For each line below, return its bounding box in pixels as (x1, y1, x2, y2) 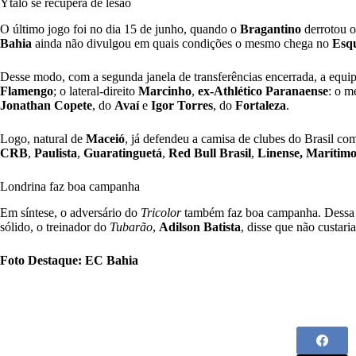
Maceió (86, 132, 125, 146)
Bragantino (240, 22, 301, 37)
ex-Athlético (198, 84, 262, 99)
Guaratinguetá (80, 146, 162, 161)
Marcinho (138, 84, 192, 99)
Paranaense (265, 84, 328, 99)
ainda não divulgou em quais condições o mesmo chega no (32, 37, 332, 51)
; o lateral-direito (53, 84, 138, 99)
